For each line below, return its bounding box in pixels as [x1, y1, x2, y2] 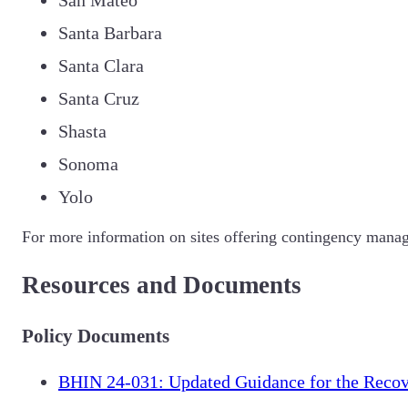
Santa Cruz [58, 87, 139, 108]
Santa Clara [58, 55, 144, 76]
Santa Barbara [58, 22, 162, 43]
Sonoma [58, 153, 118, 174]
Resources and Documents [22, 271, 301, 300]
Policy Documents [22, 324, 169, 347]
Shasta [58, 120, 107, 141]
